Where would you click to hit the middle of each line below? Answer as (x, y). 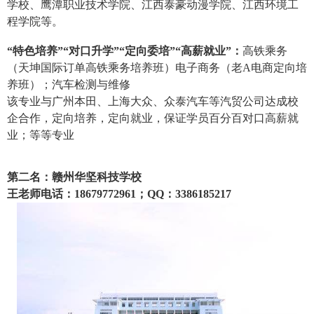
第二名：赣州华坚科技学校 (74, 177)
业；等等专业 (41, 135)
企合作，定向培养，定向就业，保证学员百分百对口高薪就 (153, 118)
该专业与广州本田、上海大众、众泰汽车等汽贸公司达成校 (153, 101)
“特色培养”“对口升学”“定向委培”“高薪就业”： (125, 50)
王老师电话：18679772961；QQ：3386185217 (119, 193)
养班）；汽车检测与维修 (69, 84)
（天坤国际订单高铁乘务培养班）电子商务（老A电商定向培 (157, 67)
